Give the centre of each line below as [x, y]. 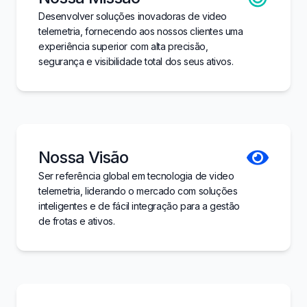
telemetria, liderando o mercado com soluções [138, 191]
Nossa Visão [84, 157]
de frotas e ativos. [77, 221]
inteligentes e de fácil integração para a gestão [139, 206]
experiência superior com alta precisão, [123, 46]
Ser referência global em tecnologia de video [136, 176]
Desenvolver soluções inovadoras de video [133, 16]
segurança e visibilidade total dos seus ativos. [136, 61]
